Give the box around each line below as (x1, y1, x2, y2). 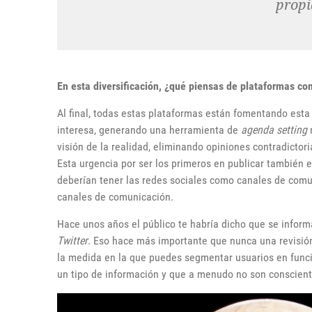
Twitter (57, 233, 88, 247)
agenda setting (241, 123, 307, 136)
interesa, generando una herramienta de (57, 123, 241, 136)
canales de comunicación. (57, 189, 173, 203)
